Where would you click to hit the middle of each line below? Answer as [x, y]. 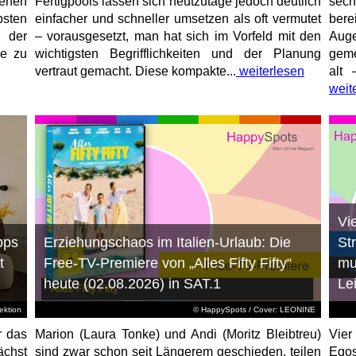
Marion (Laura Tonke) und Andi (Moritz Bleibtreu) [178, 334]
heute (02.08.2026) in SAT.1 [132, 283]
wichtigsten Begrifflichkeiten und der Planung [178, 53]
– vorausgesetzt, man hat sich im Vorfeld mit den [178, 36]
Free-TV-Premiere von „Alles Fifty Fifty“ [167, 263]
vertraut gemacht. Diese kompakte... [135, 71]
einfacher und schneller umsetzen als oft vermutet [178, 18]
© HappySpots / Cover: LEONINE [254, 309]
